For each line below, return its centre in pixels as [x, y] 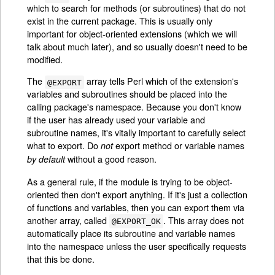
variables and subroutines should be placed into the [127, 94]
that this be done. [61, 258]
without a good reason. [111, 159]
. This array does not [203, 220]
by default [46, 159]
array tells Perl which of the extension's [161, 81]
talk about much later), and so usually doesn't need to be [137, 46]
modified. [45, 59]
